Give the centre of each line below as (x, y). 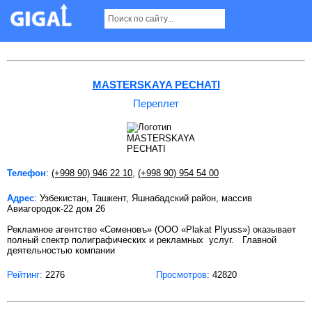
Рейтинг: (25, 274)
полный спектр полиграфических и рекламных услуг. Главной (142, 240)
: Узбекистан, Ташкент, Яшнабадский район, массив (143, 198)
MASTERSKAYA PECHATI (156, 84)
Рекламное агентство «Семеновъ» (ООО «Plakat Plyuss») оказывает (151, 229)
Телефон (26, 173)
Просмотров (181, 274)
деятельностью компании (61, 250)
